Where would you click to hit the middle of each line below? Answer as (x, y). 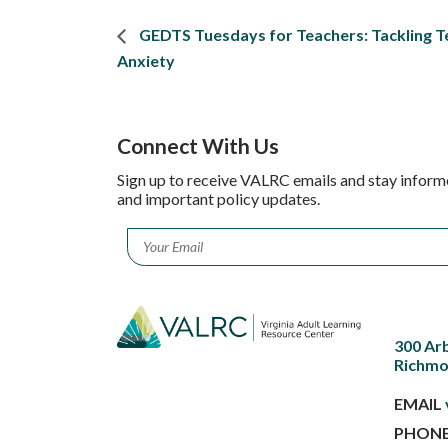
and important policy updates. (218, 199)
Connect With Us (198, 146)
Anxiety (146, 61)
